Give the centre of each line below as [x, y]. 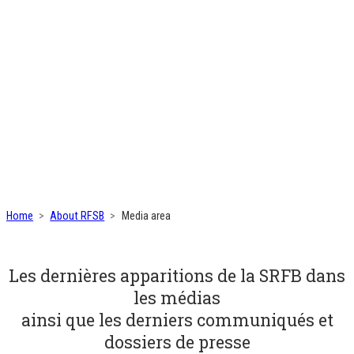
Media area [146, 215]
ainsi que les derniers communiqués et [177, 320]
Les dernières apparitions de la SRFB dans [177, 275]
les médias [177, 298]
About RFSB [77, 215]
